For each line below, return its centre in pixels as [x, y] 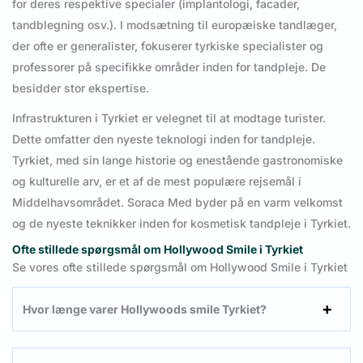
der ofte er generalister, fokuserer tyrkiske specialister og [168, 46]
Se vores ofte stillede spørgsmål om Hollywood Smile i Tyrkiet [180, 267]
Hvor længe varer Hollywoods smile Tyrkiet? [145, 309]
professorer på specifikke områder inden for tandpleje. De [169, 67]
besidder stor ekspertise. [81, 88]
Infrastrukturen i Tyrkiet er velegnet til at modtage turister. [169, 117]
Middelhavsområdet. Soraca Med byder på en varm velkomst [177, 202]
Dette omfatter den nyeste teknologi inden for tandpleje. [164, 139]
